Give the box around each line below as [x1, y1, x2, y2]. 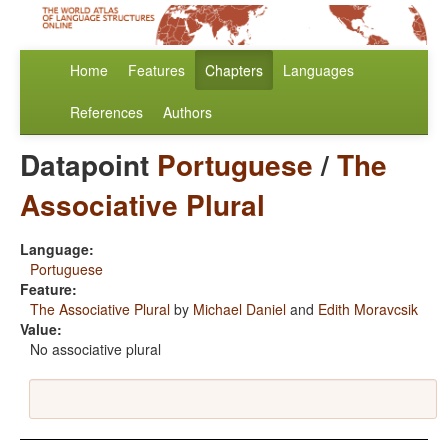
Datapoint [20, 144, 157, 186]
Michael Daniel [193, 299, 286, 320]
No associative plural [30, 339, 161, 360]
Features [128, 60, 185, 81]
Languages [283, 60, 354, 81]
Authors [163, 102, 212, 123]
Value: [20, 319, 62, 340]
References [70, 102, 143, 123]
